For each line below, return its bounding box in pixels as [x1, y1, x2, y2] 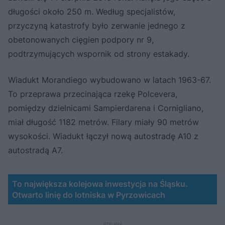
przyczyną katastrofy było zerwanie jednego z [8, 20, 185, 31]
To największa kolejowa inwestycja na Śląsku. [12, 178, 188, 189]
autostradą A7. [8, 145, 63, 155]
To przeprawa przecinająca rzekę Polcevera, [8, 88, 177, 99]
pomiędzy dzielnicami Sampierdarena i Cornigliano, [8, 102, 203, 113]
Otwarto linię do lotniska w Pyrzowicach [12, 189, 165, 200]
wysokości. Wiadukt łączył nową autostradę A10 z [8, 131, 198, 141]
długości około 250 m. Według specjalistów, [8, 6, 175, 17]
